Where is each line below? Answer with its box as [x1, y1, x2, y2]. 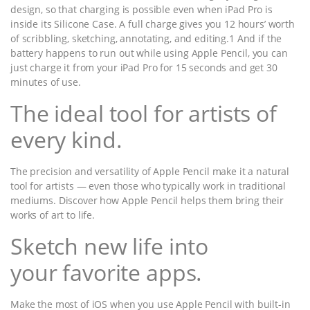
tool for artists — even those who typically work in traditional [10, 179, 286, 192]
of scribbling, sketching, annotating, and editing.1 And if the [10, 31, 282, 45]
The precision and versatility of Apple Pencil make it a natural [10, 164, 290, 178]
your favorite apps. [10, 257, 203, 287]
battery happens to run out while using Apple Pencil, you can [10, 46, 288, 60]
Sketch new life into [10, 230, 209, 261]
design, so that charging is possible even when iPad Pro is [10, 2, 273, 16]
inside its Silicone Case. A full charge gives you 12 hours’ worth [10, 17, 295, 30]
